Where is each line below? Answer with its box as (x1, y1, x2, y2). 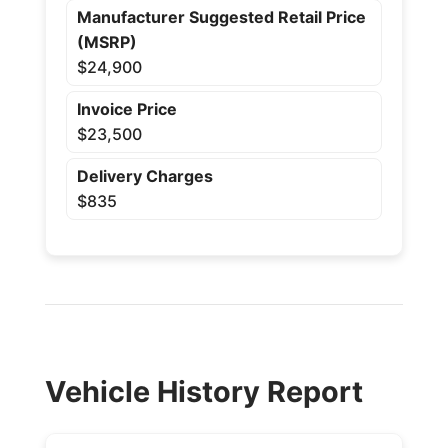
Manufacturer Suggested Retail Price (76, 6, 366, 27)
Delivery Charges (76, 165, 213, 186)
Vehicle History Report (44, 373, 363, 409)
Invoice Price (76, 98, 177, 119)
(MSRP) (76, 31, 137, 52)
